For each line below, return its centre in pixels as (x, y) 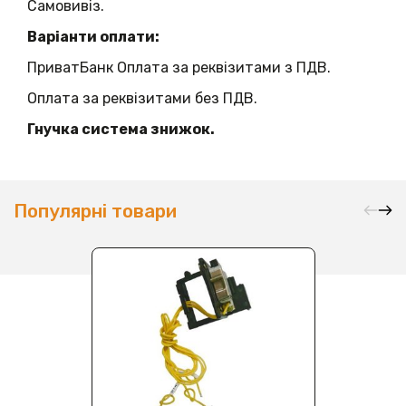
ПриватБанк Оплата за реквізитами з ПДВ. (179, 68)
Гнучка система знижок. (121, 130)
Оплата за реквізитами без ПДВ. (142, 99)
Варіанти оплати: (93, 37)
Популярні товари (95, 212)
